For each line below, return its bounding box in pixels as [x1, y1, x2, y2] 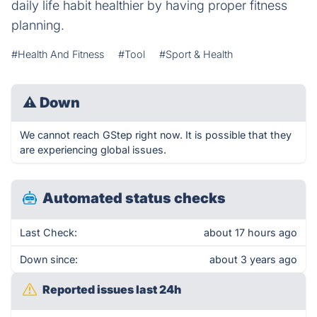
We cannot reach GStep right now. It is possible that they [20, 129, 292, 141]
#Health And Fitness [11, 48, 104, 60]
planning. [11, 18, 64, 33]
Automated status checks [42, 190, 226, 207]
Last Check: [20, 226, 77, 238]
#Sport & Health [159, 48, 233, 60]
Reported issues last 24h [42, 282, 181, 296]
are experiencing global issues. [20, 144, 166, 156]
